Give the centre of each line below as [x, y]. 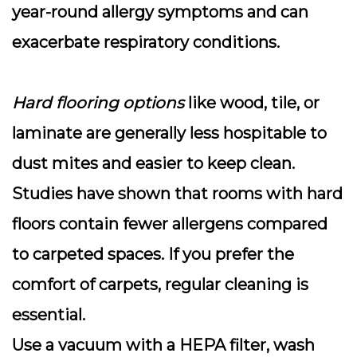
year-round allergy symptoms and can [160, 12]
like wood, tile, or [252, 103]
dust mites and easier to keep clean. [153, 163]
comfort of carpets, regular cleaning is [160, 284]
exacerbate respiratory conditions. [146, 42]
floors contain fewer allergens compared [170, 224]
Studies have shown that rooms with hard [177, 194]
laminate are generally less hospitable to [169, 133]
